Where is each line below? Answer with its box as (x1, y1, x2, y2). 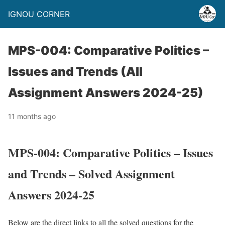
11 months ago (8, 112, 56, 121)
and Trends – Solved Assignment (8, 164, 175, 182)
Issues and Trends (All (8, 64, 143, 79)
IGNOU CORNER (8, 9, 70, 19)
